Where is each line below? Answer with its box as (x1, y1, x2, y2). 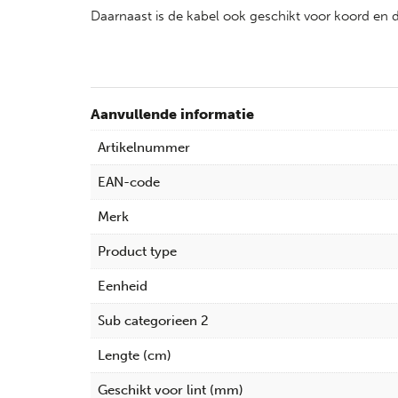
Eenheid (98, 277, 147, 294)
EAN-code (98, 173, 160, 190)
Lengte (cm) (98, 346, 171, 363)
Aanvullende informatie (91, 105, 254, 123)
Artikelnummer (98, 139, 190, 155)
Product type (98, 243, 177, 259)
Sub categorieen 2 (98, 312, 209, 329)
